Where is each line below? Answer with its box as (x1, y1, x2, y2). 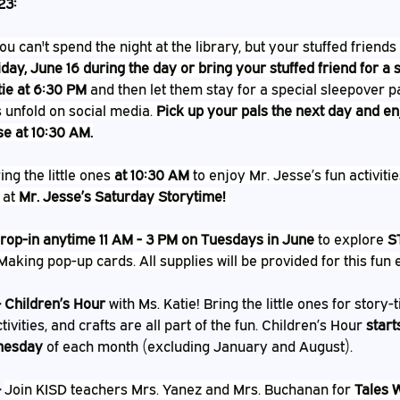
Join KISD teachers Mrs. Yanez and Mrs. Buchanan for (4, 380, 354, 398)
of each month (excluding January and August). (43, 337, 353, 355)
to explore (314, 230, 387, 248)
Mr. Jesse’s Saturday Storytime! (19, 187, 226, 205)
